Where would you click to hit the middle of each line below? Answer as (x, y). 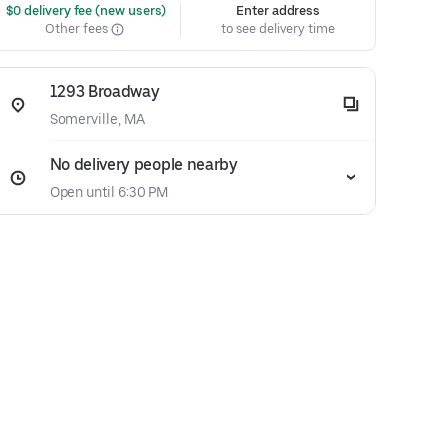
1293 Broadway (104, 91)
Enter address (278, 10)
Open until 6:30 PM (109, 192)
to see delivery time (278, 28)
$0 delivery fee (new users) (84, 10)
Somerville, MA (97, 119)
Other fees (78, 28)
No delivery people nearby (143, 164)
